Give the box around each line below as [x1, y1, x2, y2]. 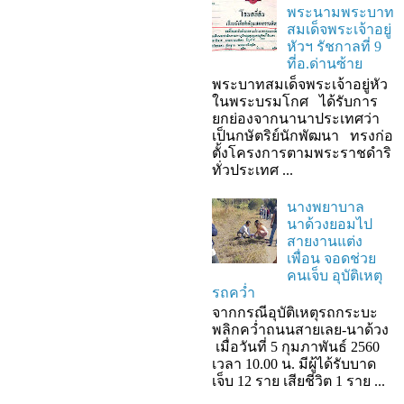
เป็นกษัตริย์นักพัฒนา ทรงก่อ [212, 127, 393, 143]
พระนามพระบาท [287, 5, 395, 21]
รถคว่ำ [212, 284, 255, 300]
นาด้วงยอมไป [287, 216, 373, 232]
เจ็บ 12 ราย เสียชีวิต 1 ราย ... [212, 373, 385, 390]
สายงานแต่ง [287, 233, 363, 249]
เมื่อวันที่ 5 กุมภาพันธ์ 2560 [212, 339, 380, 355]
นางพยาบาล [287, 198, 365, 215]
